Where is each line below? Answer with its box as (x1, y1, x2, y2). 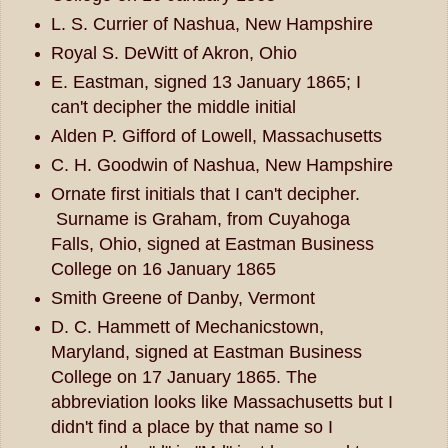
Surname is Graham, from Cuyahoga (50, 209, 350, 230)
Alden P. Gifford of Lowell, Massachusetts (50, 126, 382, 147)
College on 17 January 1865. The (50, 367, 317, 388)
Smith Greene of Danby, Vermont (50, 288, 315, 309)
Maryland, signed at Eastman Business (50, 342, 362, 363)
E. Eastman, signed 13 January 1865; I (50, 72, 361, 93)
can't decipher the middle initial (50, 97, 296, 118)
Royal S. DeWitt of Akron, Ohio (50, 43, 297, 64)
